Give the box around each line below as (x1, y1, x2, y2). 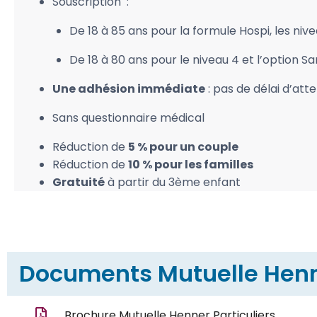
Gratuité (52, 173, 105, 190)
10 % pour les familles (128, 156, 253, 173)
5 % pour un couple (128, 138, 238, 155)
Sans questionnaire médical (52, 109, 204, 126)
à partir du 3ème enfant (105, 173, 241, 190)
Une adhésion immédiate (52, 80, 205, 97)
